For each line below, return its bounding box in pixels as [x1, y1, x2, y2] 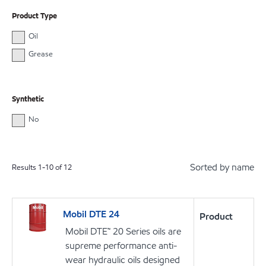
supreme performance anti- [65, 239, 177, 252]
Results [12, 162, 38, 173]
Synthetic [12, 93, 44, 104]
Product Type [12, 11, 57, 22]
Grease [28, 49, 53, 60]
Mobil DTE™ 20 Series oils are [65, 225, 181, 238]
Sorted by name [190, 161, 254, 174]
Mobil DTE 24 [63, 208, 119, 221]
